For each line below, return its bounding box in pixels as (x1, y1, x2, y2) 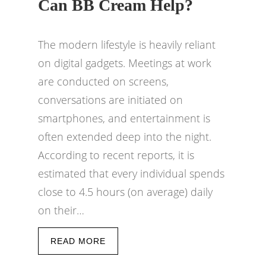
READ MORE (50, 236, 106, 246)
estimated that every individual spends (38, 166, 224, 180)
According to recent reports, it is (38, 148, 194, 162)
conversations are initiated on (38, 93, 183, 107)
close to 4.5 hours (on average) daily (38, 185, 213, 199)
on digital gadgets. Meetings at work (38, 56, 211, 70)
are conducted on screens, (38, 74, 169, 88)
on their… (38, 203, 84, 217)
